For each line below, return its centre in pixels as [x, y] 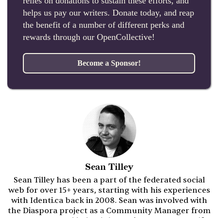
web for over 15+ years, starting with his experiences [109, 191]
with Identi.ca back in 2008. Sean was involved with [109, 201]
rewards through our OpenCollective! [89, 37]
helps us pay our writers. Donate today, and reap [109, 13]
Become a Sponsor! [109, 63]
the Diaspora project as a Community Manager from [109, 211]
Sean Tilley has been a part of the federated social [109, 180]
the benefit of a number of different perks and [104, 25]
